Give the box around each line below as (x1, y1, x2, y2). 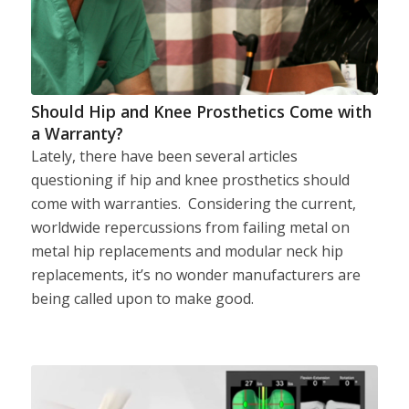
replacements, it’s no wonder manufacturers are (30, 264, 361, 285)
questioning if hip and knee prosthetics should (30, 169, 350, 190)
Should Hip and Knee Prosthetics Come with (30, 100, 372, 122)
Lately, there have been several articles (30, 145, 298, 166)
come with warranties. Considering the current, (30, 193, 356, 214)
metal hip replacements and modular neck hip (30, 240, 343, 261)
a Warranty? (30, 121, 123, 144)
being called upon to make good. (30, 288, 254, 309)
